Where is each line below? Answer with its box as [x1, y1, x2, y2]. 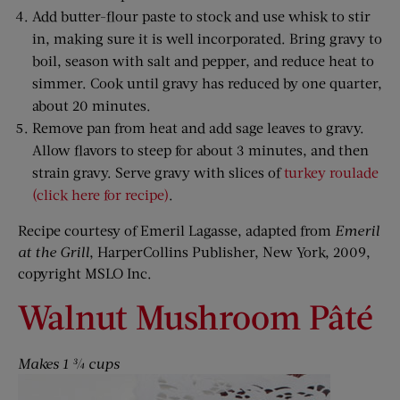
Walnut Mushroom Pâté [18, 296, 373, 337]
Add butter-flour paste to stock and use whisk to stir [32, 7, 371, 25]
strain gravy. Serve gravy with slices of [32, 163, 284, 181]
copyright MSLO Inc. [18, 264, 152, 282]
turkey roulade [284, 163, 379, 181]
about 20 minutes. [32, 96, 151, 114]
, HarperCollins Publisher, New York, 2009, [89, 243, 371, 261]
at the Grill [18, 243, 89, 261]
